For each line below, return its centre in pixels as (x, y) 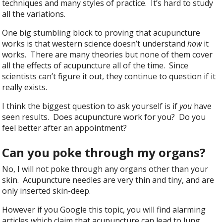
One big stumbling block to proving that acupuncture (101, 32)
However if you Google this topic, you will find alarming (104, 209)
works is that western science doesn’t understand (95, 43)
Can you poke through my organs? (104, 152)
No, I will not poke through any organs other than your (105, 169)
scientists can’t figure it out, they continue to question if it (109, 76)
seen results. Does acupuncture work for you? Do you (104, 117)
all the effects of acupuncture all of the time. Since (95, 65)
